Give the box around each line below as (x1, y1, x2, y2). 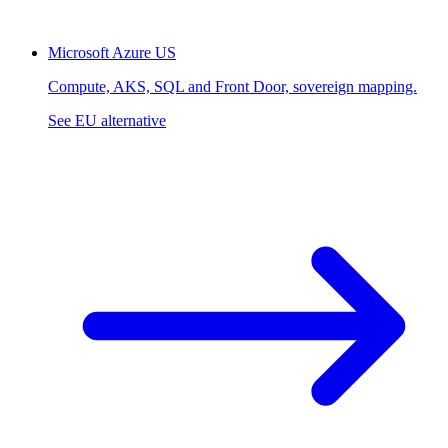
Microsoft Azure (48, 43, 151, 61)
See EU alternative (48, 111, 166, 129)
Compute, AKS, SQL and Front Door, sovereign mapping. (48, 77, 417, 95)
